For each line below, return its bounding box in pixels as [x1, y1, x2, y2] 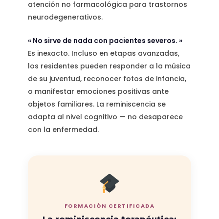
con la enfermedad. [27, 125, 99, 135]
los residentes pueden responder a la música [27, 61, 191, 71]
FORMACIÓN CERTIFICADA [64, 202, 155, 210]
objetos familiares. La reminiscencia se [27, 99, 166, 109]
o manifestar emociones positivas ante [27, 87, 169, 97]
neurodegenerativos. [27, 12, 103, 22]
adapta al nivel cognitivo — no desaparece [27, 112, 183, 122]
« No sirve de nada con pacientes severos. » [27, 36, 182, 46]
